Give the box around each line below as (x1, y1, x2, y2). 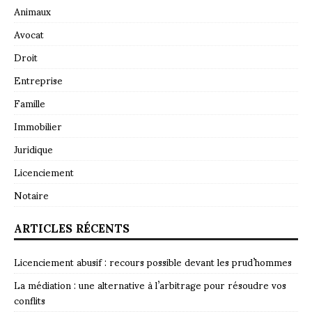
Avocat (14, 19, 44, 49)
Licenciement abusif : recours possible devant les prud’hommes (14, 247, 292, 276)
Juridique (14, 134, 53, 164)
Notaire (14, 180, 49, 210)
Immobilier (14, 111, 62, 141)
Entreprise (14, 65, 63, 95)
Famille (14, 88, 45, 118)
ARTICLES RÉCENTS (14, 211, 130, 244)
